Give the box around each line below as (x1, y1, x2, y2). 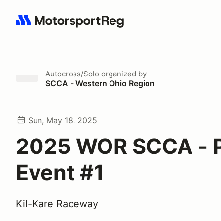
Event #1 (16, 159, 104, 185)
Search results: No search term (15, 20, 130, 30)
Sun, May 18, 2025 (28, 115, 97, 125)
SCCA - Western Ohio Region (45, 78, 155, 88)
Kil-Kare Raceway (16, 198, 98, 210)
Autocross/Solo (45, 69, 99, 78)
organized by (99, 69, 147, 78)
